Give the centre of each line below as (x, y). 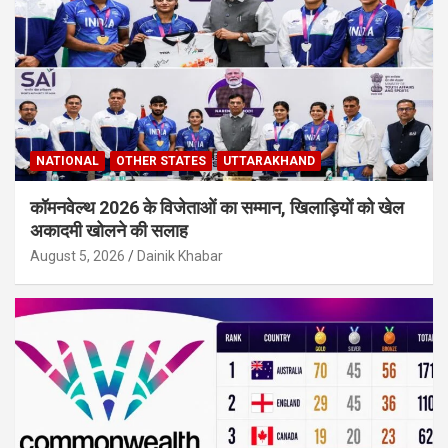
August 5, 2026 (77, 256)
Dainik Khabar (180, 256)
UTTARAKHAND (269, 161)
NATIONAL (67, 161)
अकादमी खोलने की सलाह (109, 231)
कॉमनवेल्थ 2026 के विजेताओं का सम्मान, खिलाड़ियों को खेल (217, 208)
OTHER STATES (161, 161)
